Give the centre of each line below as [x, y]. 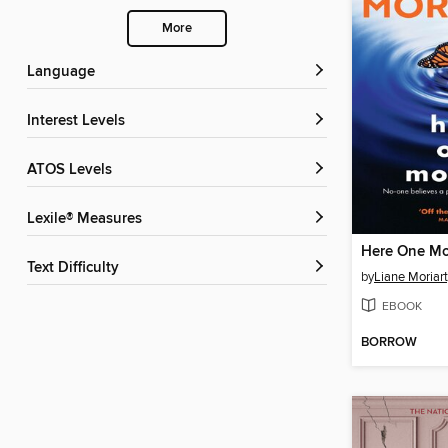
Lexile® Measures [88, 219]
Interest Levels [78, 121]
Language [65, 72]
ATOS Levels [74, 170]
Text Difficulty [76, 268]
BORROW [389, 343]
